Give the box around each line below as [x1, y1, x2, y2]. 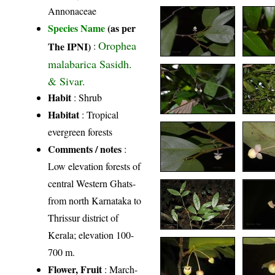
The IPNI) [48, 39, 91, 53]
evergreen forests [48, 125, 113, 139]
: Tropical [79, 108, 119, 122]
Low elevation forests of [48, 160, 141, 173]
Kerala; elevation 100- [48, 228, 134, 242]
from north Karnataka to [48, 194, 142, 207]
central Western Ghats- [48, 177, 136, 190]
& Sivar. [48, 74, 86, 87]
